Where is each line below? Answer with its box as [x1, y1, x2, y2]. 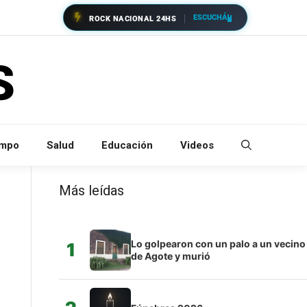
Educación [101, 138, 153, 151]
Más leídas [58, 182, 124, 199]
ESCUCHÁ [193, 12, 228, 22]
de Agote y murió [130, 249, 210, 262]
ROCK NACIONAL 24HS [89, 14, 176, 23]
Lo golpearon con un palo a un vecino [130, 237, 306, 249]
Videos [180, 138, 214, 151]
